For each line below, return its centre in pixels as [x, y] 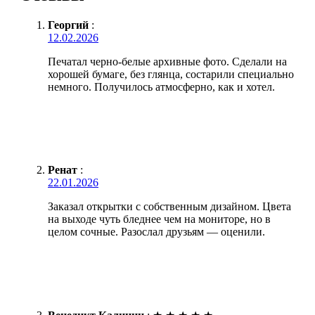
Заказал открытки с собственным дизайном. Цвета [169, 206]
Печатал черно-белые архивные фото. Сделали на [167, 61]
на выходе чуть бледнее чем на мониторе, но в [159, 219]
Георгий [68, 25]
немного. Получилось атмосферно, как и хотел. [161, 86]
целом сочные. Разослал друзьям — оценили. [156, 231]
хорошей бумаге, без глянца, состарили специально [171, 74]
